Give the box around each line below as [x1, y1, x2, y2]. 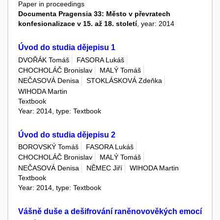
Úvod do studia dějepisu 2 [18, 130, 115, 139]
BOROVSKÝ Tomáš [18, 142, 79, 151]
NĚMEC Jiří [86, 164, 122, 172]
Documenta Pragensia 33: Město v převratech [18, 10, 170, 18]
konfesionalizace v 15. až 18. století [18, 20, 137, 28]
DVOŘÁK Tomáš [18, 55, 69, 64]
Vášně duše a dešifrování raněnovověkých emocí [18, 207, 202, 216]
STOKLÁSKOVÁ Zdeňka [86, 77, 162, 85]
